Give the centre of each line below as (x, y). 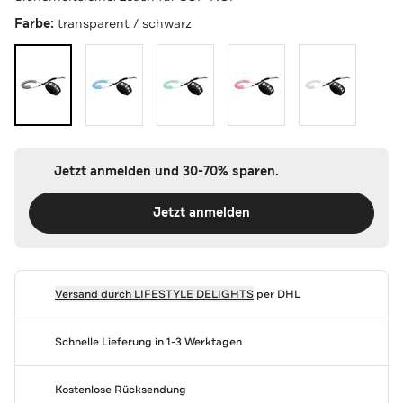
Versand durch (94, 294)
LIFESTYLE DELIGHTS (193, 294)
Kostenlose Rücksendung (120, 389)
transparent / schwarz (125, 23)
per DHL (277, 294)
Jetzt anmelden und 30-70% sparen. (166, 171)
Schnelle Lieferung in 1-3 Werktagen (148, 341)
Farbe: (36, 23)
